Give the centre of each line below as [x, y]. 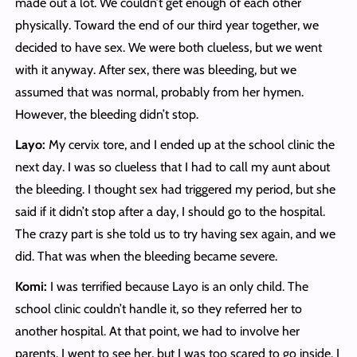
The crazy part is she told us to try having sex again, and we [175, 234]
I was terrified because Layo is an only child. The [177, 287]
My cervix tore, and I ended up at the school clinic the [191, 145]
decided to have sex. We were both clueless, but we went [168, 48]
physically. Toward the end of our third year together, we [167, 25]
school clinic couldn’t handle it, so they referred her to [158, 309]
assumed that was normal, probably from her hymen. [159, 92]
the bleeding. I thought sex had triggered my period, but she [175, 190]
